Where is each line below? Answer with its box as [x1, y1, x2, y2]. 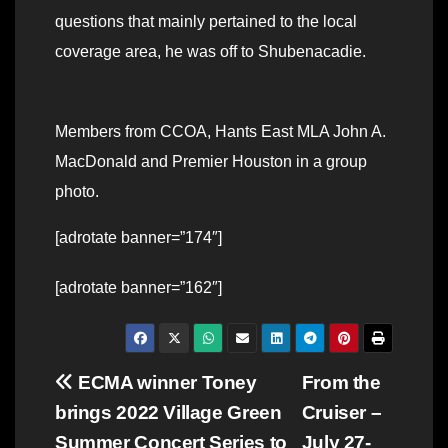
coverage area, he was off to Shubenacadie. [55, 43, 366, 61]
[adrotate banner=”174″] [55, 229, 222, 247]
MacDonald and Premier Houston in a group [55, 153, 367, 171]
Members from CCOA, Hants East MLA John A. [55, 123, 386, 141]
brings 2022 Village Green [55, 402, 282, 424]
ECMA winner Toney [73, 372, 257, 394]
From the [301, 372, 381, 394]
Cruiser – [301, 402, 382, 424]
